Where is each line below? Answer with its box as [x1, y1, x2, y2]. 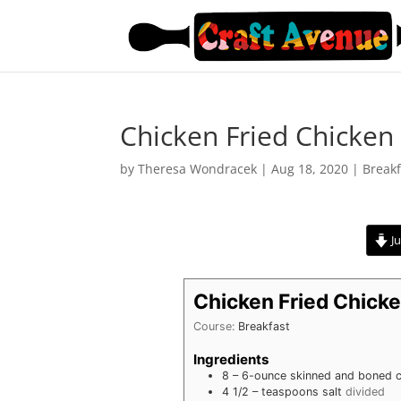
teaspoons [261, 385, 320, 399]
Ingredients [193, 351, 269, 369]
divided [346, 385, 386, 399]
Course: [193, 320, 239, 333]
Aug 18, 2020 [271, 160, 349, 177]
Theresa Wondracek [138, 160, 258, 177]
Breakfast [238, 320, 291, 333]
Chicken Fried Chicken [120, 117, 395, 154]
